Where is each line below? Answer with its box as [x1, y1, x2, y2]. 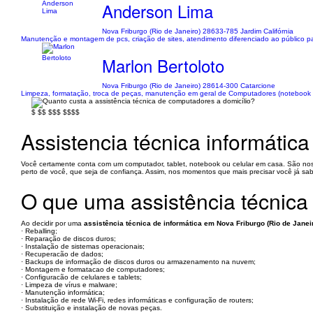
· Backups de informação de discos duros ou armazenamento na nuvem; [21, 258, 256, 265]
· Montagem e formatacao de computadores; [21, 265, 165, 273]
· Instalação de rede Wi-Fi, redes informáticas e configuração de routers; [21, 296, 254, 304]
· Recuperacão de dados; [21, 250, 103, 258]
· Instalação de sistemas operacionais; [21, 242, 145, 250]
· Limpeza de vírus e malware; [21, 281, 117, 289]
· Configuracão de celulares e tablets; [21, 273, 142, 281]
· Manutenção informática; [21, 289, 105, 296]
